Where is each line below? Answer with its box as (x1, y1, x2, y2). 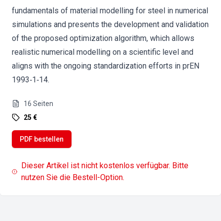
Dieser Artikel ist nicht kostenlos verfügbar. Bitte (21, 161, 189, 170)
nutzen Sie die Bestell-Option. (21, 173, 125, 182)
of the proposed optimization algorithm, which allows (12, 34, 194, 43)
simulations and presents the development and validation (12, 20, 209, 29)
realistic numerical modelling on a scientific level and (12, 47, 193, 57)
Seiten (33, 100, 53, 108)
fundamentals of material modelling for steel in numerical (12, 6, 208, 15)
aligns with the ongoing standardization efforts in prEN (12, 61, 199, 71)
